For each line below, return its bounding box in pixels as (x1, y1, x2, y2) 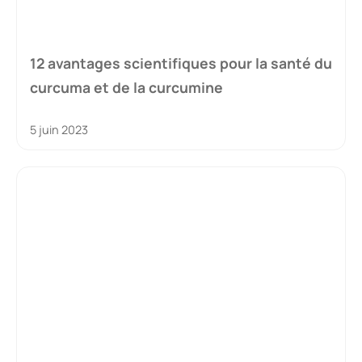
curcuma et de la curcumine (30, 78, 223, 98)
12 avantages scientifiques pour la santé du (30, 53, 332, 74)
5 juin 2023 (30, 122, 88, 138)
